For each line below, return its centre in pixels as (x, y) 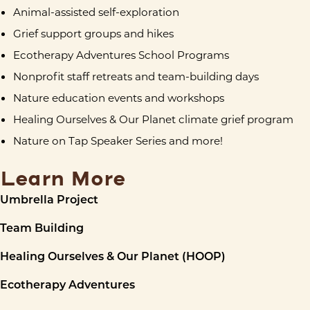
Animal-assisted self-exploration (96, 11)
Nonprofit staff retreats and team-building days (136, 76)
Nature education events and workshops (119, 97)
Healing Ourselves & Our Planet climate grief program (153, 119)
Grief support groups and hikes (93, 33)
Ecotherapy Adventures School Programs (121, 54)
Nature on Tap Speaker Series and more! (118, 140)
